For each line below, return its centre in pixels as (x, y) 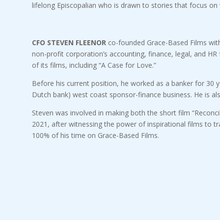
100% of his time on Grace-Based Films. (95, 136)
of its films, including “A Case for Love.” (95, 65)
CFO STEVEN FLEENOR (69, 43)
